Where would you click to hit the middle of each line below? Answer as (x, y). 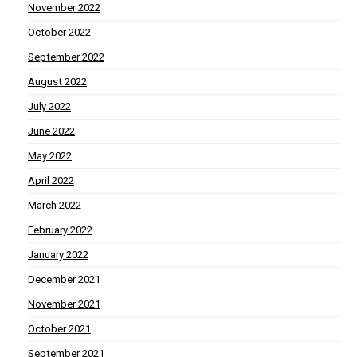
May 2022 (50, 156)
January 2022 (58, 255)
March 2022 (55, 206)
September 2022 (66, 57)
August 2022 (57, 82)
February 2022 (60, 230)
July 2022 (49, 107)
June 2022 (51, 131)
